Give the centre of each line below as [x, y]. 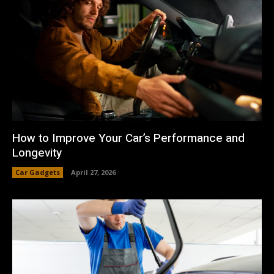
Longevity [37, 153]
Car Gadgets [38, 172]
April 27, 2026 [93, 172]
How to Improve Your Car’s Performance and [128, 138]
